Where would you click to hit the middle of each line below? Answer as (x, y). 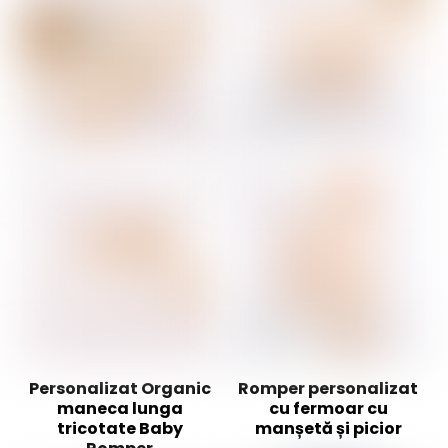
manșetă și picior (328, 428)
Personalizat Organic (119, 388)
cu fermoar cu (328, 408)
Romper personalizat (328, 388)
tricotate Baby (119, 428)
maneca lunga (119, 408)
